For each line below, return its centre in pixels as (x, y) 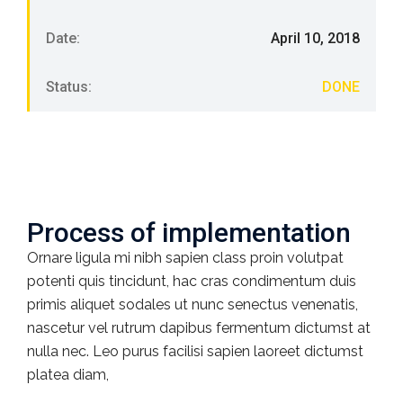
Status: (69, 87)
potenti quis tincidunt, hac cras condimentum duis (192, 281)
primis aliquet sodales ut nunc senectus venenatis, (193, 304)
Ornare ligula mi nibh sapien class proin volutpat (185, 258)
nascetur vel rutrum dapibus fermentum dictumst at (199, 328)
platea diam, (68, 375)
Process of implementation (189, 233)
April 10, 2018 (315, 38)
